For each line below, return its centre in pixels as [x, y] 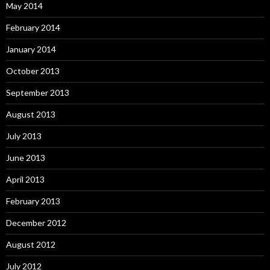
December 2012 [36, 222]
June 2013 [26, 157]
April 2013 [25, 179]
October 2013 [33, 71]
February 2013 [33, 201]
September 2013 [38, 92]
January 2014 [31, 49]
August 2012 [31, 244]
